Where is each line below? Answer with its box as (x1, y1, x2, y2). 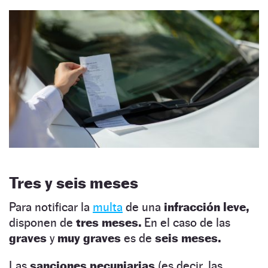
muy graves (57, 231, 121, 246)
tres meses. (76, 215, 144, 230)
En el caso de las (144, 215, 230, 230)
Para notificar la (9, 200, 93, 215)
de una (123, 200, 161, 215)
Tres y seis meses (9, 173, 138, 193)
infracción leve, (161, 200, 249, 215)
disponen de (9, 215, 76, 230)
